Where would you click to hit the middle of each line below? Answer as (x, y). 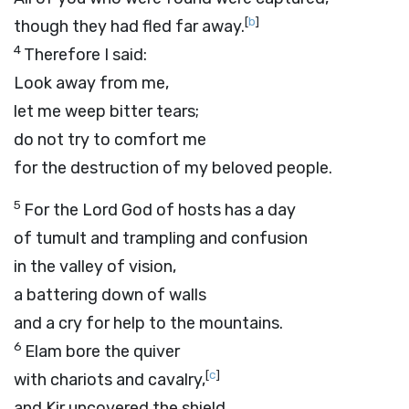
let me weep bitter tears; (106, 111)
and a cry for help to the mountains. (148, 323)
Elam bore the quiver (102, 351)
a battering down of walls (110, 295)
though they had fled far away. (129, 26)
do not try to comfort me (110, 140)
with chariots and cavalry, (110, 380)
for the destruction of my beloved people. (173, 168)
